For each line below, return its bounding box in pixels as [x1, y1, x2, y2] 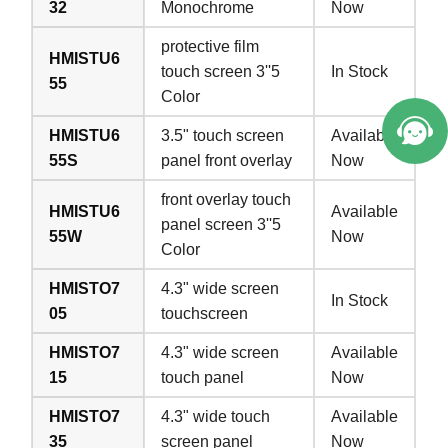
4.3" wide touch [161, 407, 271, 425]
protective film [161, 37, 260, 55]
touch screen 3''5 [161, 62, 281, 80]
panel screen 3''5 [161, 215, 282, 233]
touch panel [161, 368, 245, 386]
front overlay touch [161, 190, 292, 208]
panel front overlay [161, 151, 293, 169]
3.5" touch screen [161, 126, 285, 144]
